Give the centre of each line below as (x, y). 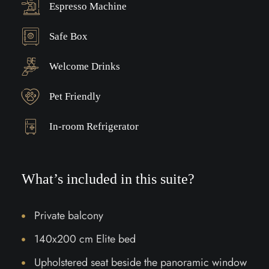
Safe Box (68, 36)
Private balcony (68, 216)
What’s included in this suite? (108, 179)
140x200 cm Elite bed (85, 239)
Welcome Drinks (84, 66)
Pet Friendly (75, 96)
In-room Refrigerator (94, 126)
